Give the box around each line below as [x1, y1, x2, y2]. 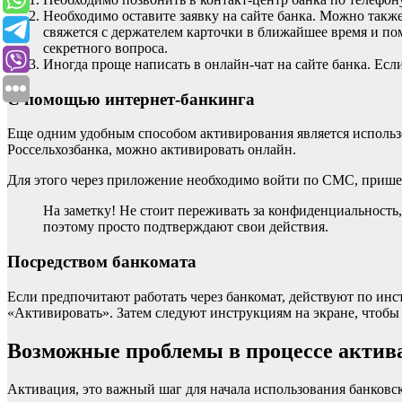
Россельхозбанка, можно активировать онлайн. [7, 142, 296, 158]
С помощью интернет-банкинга [7, 89, 255, 109]
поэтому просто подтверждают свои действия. [43, 219, 328, 235]
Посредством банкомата [7, 252, 197, 272]
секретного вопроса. [43, 39, 168, 56]
